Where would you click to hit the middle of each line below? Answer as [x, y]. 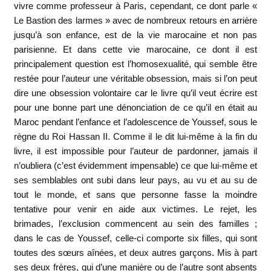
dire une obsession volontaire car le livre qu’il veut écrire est [135, 93]
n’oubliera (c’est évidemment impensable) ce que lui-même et [135, 165]
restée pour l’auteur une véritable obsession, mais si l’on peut [135, 78]
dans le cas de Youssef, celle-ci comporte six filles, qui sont [135, 238]
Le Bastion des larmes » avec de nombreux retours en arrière [135, 20]
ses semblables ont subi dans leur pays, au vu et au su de [135, 180]
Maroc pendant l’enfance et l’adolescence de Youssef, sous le [135, 122]
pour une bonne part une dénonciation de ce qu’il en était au [135, 107]
